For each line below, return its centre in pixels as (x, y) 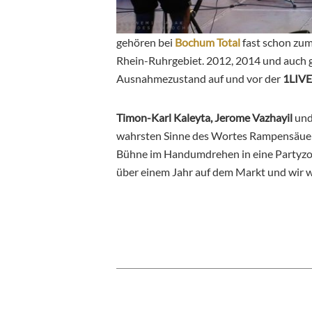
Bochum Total (208, 42)
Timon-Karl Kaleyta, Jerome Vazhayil (205, 118)
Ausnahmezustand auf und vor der (200, 79)
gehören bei (146, 42)
